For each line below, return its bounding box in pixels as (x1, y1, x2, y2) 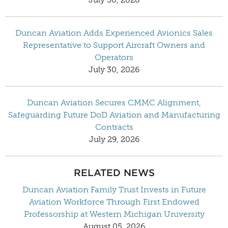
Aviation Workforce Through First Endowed (28, 196, 199, 207)
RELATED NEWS (73, 166, 155, 179)
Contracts (95, 122, 133, 132)
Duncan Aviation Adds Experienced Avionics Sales (15, 27, 213, 38)
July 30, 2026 (89, 64, 139, 74)
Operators (95, 52, 133, 62)
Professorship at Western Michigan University (23, 209, 205, 219)
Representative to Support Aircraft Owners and (23, 40, 205, 50)
